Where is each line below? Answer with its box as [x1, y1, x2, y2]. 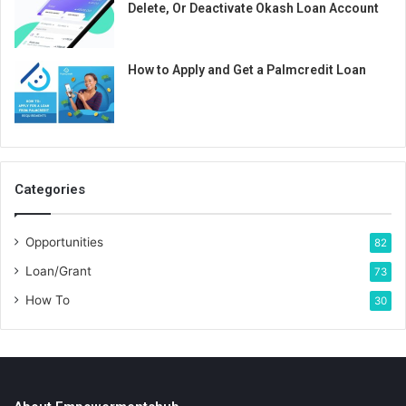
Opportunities [25, 234, 103, 249]
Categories [14, 180, 85, 198]
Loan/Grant [25, 263, 92, 278]
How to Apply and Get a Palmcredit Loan [128, 62, 366, 77]
